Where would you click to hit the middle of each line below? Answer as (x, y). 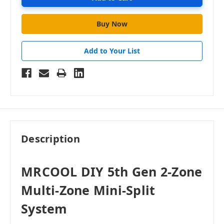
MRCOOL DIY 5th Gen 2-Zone (112, 172)
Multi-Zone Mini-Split (88, 190)
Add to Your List (112, 50)
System (44, 209)
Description (50, 139)
